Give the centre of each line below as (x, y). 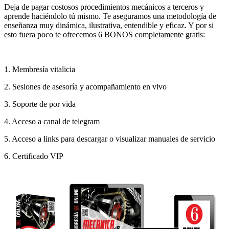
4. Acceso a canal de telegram (52, 122)
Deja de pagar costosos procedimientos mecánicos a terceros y (104, 7)
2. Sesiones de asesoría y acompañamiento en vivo (85, 87)
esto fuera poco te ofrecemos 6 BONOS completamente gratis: (105, 35)
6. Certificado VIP (34, 156)
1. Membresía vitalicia (40, 70)
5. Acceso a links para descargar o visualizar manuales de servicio (110, 139)
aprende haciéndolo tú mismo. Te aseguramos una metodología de (110, 16)
